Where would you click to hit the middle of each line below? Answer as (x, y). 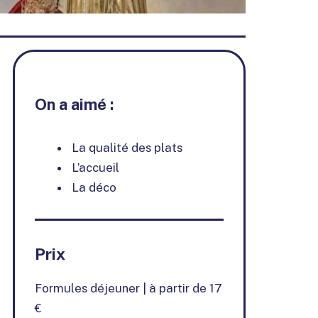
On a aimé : (75, 104)
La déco (94, 187)
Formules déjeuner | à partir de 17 (128, 288)
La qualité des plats (127, 147)
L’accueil (95, 167)
